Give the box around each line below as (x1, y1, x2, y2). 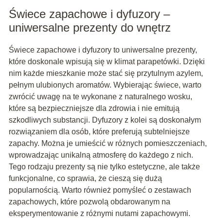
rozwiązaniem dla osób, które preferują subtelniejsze (8, 127, 190, 136)
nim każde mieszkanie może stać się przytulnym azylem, (8, 69, 203, 78)
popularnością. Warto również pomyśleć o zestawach (8, 186, 191, 195)
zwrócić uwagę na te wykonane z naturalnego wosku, (8, 92, 192, 101)
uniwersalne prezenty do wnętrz (8, 21, 171, 35)
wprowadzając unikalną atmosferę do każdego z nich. (8, 151, 193, 160)
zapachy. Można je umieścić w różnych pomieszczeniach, (8, 139, 207, 148)
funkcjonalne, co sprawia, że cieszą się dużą (8, 174, 162, 183)
